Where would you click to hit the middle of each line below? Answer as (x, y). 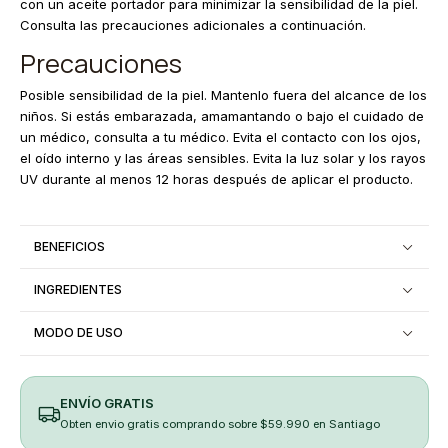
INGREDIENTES (78, 289)
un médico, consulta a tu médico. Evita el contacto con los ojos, (220, 137)
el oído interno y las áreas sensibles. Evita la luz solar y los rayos (222, 158)
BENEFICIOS (70, 246)
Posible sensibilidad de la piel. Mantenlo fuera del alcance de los (223, 95)
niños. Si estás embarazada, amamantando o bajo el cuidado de (221, 116)
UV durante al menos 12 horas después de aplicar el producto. (216, 179)
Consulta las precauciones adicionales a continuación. (192, 24)
